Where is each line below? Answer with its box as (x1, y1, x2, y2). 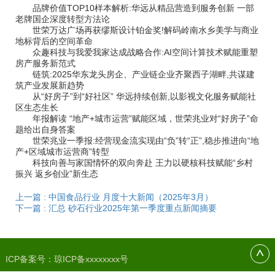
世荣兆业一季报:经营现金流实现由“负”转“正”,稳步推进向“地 (15, 136, 259, 145)
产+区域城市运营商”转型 (15, 147, 109, 157)
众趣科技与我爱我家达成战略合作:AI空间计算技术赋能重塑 (15, 47, 258, 57)
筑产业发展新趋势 (15, 80, 84, 90)
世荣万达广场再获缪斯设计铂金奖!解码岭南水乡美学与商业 (15, 25, 258, 35)
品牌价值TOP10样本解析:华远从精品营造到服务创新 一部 (15, 3, 254, 13)
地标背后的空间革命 (15, 36, 93, 46)
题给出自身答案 (15, 125, 76, 134)
